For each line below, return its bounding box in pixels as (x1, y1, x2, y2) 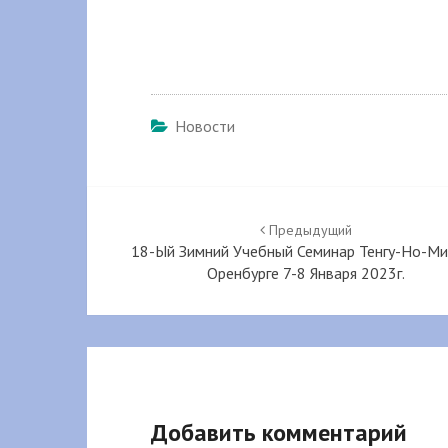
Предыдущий (265, 221, 353, 240)
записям (86, 249, 198, 289)
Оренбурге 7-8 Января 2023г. (207, 263, 406, 284)
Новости (175, 116, 235, 137)
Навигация (86, 183, 231, 223)
